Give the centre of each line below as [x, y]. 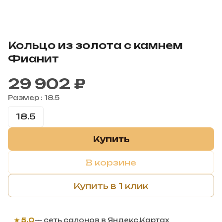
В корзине [111, 162]
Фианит [33, 59]
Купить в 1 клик [111, 186]
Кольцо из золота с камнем [95, 46]
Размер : [26, 98]
